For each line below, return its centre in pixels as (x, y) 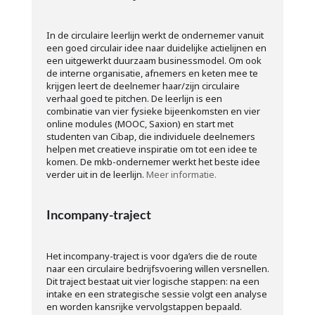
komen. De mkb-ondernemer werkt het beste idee (153, 161)
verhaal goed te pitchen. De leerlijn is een (134, 98)
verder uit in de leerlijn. (96, 174)
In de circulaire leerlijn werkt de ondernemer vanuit (155, 35)
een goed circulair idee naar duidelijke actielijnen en (156, 47)
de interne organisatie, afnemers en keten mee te (152, 73)
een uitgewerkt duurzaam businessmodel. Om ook (154, 60)
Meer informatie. (181, 174)
